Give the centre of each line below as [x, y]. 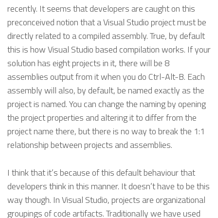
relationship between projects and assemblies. [90, 145]
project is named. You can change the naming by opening [107, 104]
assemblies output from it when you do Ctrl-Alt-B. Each [106, 76]
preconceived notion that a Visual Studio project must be [107, 22]
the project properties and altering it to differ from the [102, 117]
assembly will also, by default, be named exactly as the [106, 90]
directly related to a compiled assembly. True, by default [106, 36]
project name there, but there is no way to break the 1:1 [106, 131]
